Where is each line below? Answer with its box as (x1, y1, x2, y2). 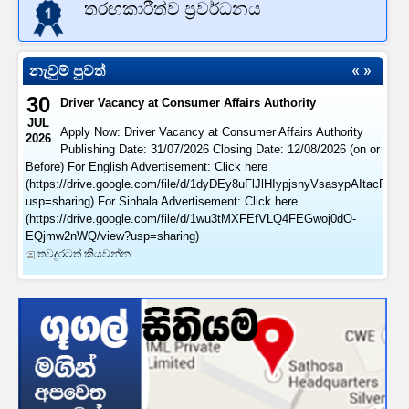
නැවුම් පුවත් (29, 63, 105, 79)
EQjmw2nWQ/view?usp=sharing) (26, 229, 206, 243)
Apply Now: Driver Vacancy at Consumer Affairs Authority (60, 125, 363, 139)
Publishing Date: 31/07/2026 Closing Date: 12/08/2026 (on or (60, 142, 380, 156)
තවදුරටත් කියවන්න (37, 248, 131, 259)
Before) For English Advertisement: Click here (26, 160, 267, 173)
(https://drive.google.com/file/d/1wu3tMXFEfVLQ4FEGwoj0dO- (26, 212, 356, 225)
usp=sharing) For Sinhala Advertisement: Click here (26, 194, 298, 208)
